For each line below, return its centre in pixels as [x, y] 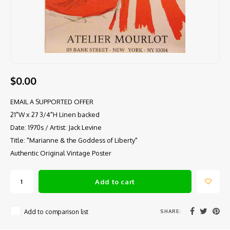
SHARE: [171, 211]
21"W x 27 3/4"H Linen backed [55, 114]
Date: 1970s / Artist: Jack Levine [56, 127]
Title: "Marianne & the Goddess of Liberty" [74, 140]
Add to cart [115, 181]
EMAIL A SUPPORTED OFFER [52, 102]
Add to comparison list [56, 212]
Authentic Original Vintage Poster [61, 153]
